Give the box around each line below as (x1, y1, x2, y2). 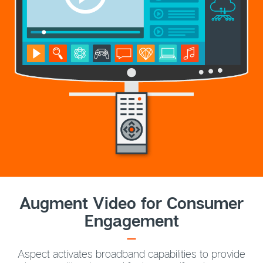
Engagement (84, 211, 179, 231)
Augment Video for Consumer (19, 193, 244, 213)
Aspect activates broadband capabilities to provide (18, 247, 245, 260)
